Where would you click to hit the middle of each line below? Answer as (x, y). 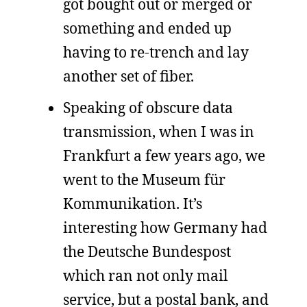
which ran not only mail (146, 275)
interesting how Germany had (165, 227)
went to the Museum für (144, 179)
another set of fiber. (128, 76)
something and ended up (147, 28)
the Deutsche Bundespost (147, 251)
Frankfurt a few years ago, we (164, 155)
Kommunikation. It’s (133, 203)
